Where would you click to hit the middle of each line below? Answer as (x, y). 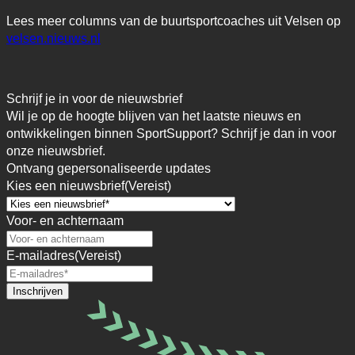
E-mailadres (40, 255)
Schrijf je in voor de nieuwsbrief (94, 98)
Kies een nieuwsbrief (65, 185)
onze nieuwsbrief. (56, 151)
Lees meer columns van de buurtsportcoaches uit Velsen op (174, 21)
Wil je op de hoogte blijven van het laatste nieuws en (154, 116)
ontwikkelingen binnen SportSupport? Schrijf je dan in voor (171, 133)
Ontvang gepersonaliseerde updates (109, 168)
